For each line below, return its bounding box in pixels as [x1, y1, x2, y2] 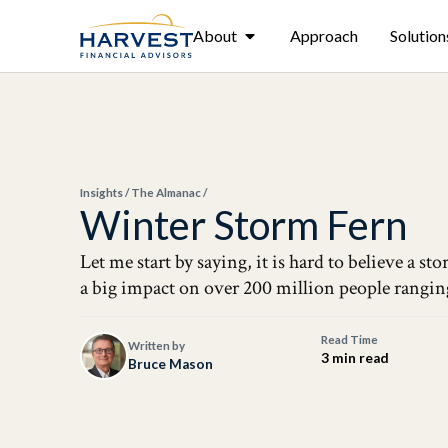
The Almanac [131, 186, 201, 199]
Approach [289, 26, 358, 45]
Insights [80, 186, 123, 199]
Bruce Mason [128, 355, 213, 372]
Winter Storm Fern [80, 201, 407, 249]
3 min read [321, 350, 390, 366]
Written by [128, 338, 185, 352]
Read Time [321, 333, 379, 346]
